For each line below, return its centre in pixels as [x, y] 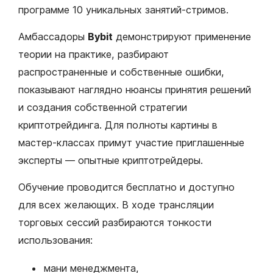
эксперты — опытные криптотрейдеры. [114, 161]
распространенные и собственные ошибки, [121, 72]
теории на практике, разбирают [94, 55]
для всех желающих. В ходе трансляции [116, 205]
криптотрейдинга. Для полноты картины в [118, 125]
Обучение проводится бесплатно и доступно [126, 187]
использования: [57, 240]
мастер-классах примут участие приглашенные [131, 143]
